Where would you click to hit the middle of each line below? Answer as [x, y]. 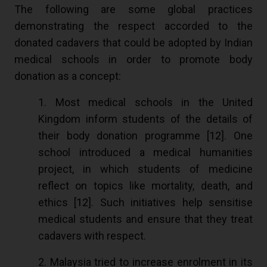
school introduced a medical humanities [145, 153]
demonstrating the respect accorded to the [133, 26]
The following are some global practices [133, 10]
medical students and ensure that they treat [145, 219]
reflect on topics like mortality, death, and [145, 186]
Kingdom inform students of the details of [145, 119]
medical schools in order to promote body [133, 60]
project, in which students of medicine [145, 169]
